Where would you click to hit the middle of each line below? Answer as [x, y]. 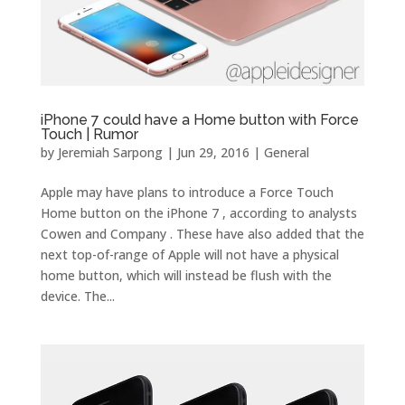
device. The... [77, 297]
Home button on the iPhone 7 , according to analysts [198, 213]
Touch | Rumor [89, 135]
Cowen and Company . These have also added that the [202, 234]
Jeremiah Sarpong [110, 153]
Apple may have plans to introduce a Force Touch [187, 193]
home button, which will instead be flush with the [186, 276]
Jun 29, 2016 [213, 153]
